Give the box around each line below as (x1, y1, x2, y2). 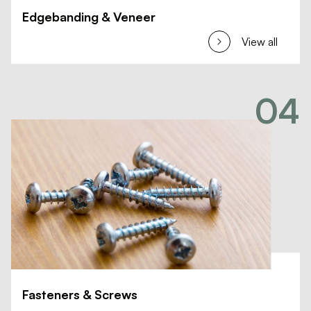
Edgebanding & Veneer (22, 9, 155, 24)
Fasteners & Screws (22, 287, 137, 302)
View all (242, 35, 278, 49)
